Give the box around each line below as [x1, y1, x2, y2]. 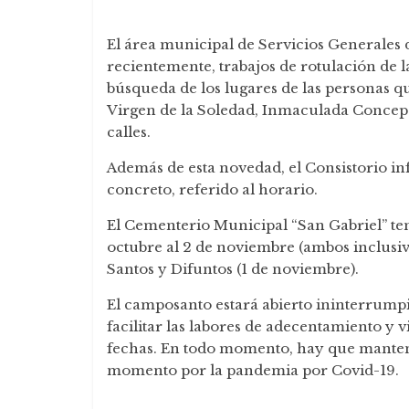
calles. [107, 123, 151, 141]
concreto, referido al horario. [107, 181, 318, 198]
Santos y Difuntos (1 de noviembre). [107, 260, 359, 278]
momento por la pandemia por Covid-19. [107, 362, 399, 379]
